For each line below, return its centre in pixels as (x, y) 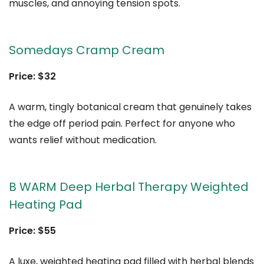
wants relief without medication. (83, 140)
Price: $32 (32, 76)
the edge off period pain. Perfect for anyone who (122, 123)
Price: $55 (32, 230)
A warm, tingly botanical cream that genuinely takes (130, 107)
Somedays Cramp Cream (87, 50)
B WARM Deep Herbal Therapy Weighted (129, 187)
